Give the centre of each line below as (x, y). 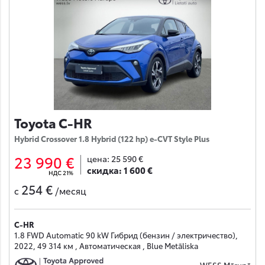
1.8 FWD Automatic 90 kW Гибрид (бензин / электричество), (126, 235)
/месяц (71, 191)
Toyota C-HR (53, 122)
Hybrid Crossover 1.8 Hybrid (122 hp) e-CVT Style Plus (112, 138)
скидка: (104, 169)
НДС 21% (61, 172)
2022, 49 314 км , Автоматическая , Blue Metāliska (106, 245)
